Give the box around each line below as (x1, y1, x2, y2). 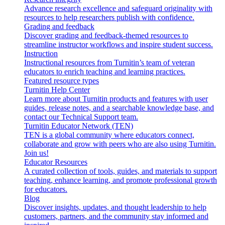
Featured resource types (24, 76, 99, 85)
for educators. (24, 184, 67, 193)
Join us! (24, 148, 49, 157)
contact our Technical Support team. (24, 112, 138, 121)
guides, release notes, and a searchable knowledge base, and (24, 103, 214, 112)
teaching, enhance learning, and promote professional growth (24, 175, 217, 184)
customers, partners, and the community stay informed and (24, 211, 208, 220)
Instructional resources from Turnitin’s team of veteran (24, 58, 195, 67)
